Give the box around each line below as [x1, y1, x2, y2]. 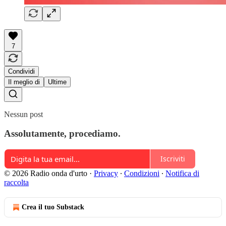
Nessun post [4, 109, 43, 119]
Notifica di [165, 168, 199, 178]
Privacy [94, 168, 118, 178]
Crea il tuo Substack [22, 203, 84, 211]
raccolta [4, 178, 29, 187]
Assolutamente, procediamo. [4, 128, 121, 139]
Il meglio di [8, 78, 40, 86]
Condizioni [124, 168, 159, 178]
